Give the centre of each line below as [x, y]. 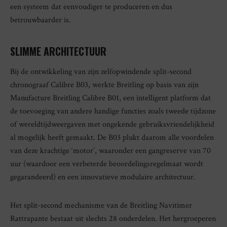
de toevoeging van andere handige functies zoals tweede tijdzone [113, 111]
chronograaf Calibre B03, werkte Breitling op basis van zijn [104, 85]
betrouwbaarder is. [41, 20]
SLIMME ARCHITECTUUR [58, 51]
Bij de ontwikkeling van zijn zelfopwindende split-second [101, 72]
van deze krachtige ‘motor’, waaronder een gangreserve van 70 [110, 151]
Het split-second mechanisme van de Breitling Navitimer [101, 206]
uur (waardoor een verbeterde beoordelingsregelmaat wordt [107, 164]
